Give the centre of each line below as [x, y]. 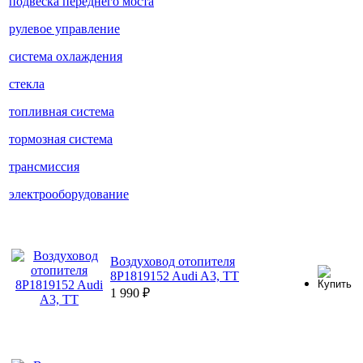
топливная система [62, 112]
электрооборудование [69, 194]
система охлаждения [66, 57]
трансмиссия [44, 167]
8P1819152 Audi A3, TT [175, 276]
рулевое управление [64, 29]
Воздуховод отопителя [173, 262]
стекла [27, 84]
